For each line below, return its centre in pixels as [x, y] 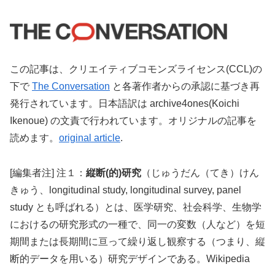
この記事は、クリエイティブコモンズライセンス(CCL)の [136, 69]
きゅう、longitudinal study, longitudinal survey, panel [126, 190]
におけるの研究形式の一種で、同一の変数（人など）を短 [137, 224]
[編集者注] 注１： [48, 172]
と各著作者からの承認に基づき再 [185, 87]
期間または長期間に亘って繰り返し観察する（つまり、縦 [137, 241]
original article [90, 138]
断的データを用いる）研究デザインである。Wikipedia [130, 258]
